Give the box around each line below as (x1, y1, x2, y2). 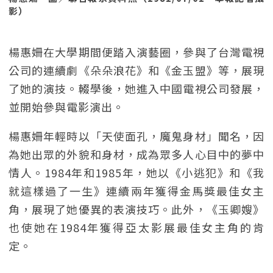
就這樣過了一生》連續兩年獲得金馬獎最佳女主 (9, 183, 264, 199)
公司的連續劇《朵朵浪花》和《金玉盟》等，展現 (9, 62, 264, 78)
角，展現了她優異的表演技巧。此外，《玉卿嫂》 (9, 201, 264, 217)
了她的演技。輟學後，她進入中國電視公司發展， (9, 80, 264, 96)
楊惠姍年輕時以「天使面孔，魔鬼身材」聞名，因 (9, 128, 264, 144)
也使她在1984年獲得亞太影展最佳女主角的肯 (9, 219, 264, 235)
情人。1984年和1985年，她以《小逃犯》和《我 (9, 165, 264, 180)
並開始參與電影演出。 (9, 99, 124, 115)
